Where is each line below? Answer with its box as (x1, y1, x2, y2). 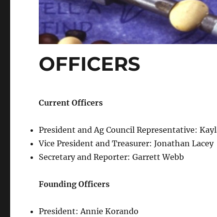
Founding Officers (39, 179, 110, 189)
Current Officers (39, 97, 103, 108)
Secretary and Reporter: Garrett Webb (39, 152, 185, 162)
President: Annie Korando (39, 206, 139, 216)
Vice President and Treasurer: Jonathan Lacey (39, 138, 214, 148)
